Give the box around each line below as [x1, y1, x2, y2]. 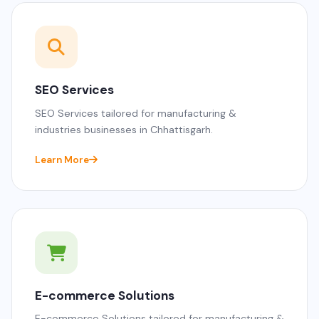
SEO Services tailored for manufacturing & [35, 106, 236, 120]
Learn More [35, 153, 89, 166]
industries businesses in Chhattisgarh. [35, 122, 213, 136]
